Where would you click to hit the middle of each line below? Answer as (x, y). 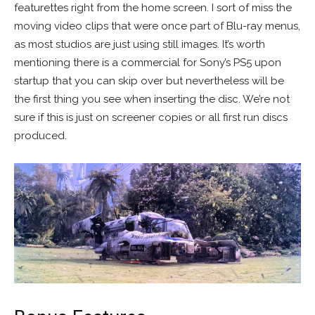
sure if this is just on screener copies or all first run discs (151, 118)
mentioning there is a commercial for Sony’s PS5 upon (148, 63)
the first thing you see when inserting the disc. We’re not (152, 99)
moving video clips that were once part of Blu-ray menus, (157, 26)
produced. (40, 136)
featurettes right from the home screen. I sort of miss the (153, 8)
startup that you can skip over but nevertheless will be (149, 81)
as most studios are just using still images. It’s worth (140, 45)
